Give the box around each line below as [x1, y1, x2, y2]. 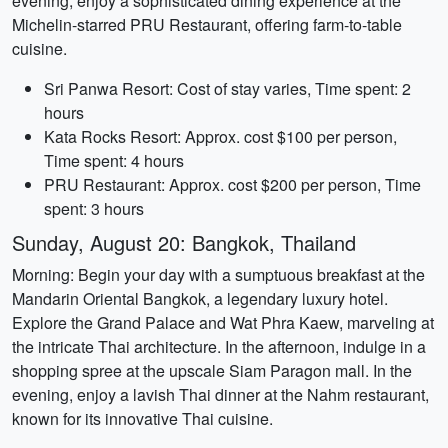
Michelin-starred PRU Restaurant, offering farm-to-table [12, 13, 402, 36]
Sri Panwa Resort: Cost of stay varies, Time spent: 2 [44, 77, 411, 100]
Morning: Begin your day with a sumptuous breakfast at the [12, 263, 425, 286]
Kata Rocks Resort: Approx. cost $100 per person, [44, 125, 397, 148]
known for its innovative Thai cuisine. [12, 407, 273, 430]
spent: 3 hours [44, 197, 144, 220]
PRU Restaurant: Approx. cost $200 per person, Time [44, 173, 421, 196]
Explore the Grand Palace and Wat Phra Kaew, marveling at [12, 311, 434, 334]
